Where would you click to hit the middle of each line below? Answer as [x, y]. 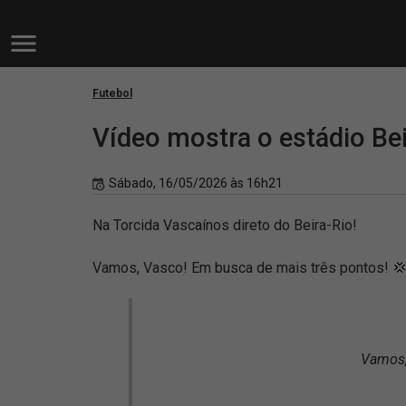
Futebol [112, 93]
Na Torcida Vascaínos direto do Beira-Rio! [225, 225]
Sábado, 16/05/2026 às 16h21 [196, 183]
